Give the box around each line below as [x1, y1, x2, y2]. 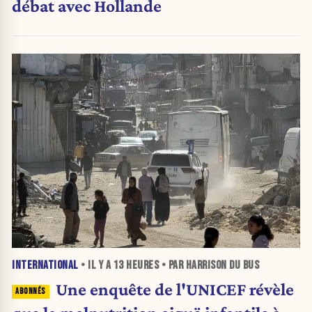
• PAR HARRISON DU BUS [159, 258, 259, 272]
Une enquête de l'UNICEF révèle [55, 279, 294, 299]
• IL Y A [78, 258, 114, 272]
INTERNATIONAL [12, 258, 79, 272]
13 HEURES [113, 258, 159, 272]
